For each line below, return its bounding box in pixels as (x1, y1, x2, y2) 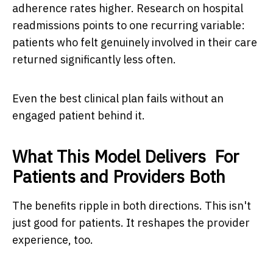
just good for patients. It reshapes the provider (12, 215, 250, 230)
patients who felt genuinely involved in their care (12, 35, 257, 49)
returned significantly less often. (12, 52, 176, 66)
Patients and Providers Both (12, 165, 225, 188)
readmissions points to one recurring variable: (12, 18, 245, 32)
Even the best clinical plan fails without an (12, 91, 224, 105)
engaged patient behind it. (12, 108, 145, 122)
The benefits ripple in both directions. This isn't (12, 198, 251, 213)
